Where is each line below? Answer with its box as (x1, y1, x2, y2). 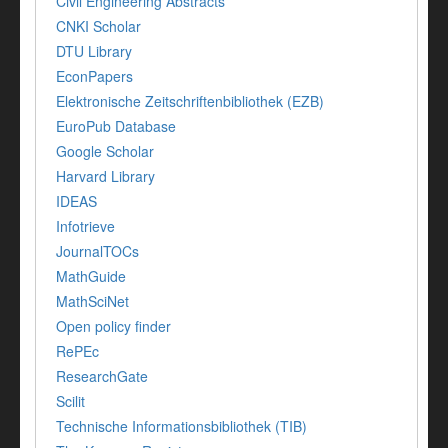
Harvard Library (56, 166, 155, 187)
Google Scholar (56, 141, 154, 162)
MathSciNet (56, 291, 129, 312)
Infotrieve (56, 216, 115, 237)
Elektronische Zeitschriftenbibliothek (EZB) (56, 91, 324, 112)
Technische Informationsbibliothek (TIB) (56, 416, 307, 437)
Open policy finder (56, 316, 171, 337)
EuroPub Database (56, 116, 176, 137)
